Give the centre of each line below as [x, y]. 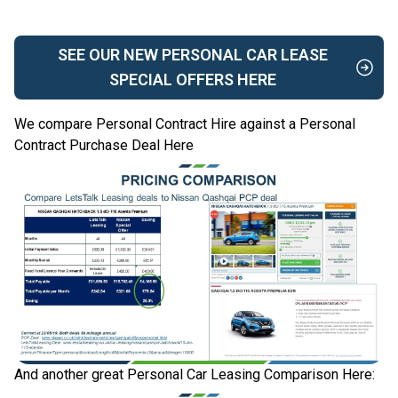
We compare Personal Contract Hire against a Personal [185, 124]
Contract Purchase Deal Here [104, 146]
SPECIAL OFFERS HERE [193, 80]
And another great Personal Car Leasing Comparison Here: [195, 375]
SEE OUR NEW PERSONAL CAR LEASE [193, 55]
